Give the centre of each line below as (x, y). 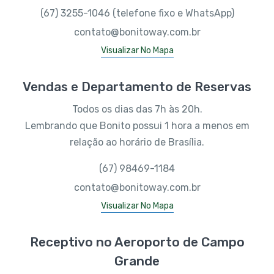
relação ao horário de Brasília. (137, 142)
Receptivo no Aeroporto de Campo (137, 242)
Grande (137, 261)
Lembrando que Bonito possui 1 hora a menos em (137, 126)
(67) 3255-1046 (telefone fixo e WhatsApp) (137, 13)
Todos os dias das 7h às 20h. (137, 109)
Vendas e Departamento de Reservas (137, 87)
